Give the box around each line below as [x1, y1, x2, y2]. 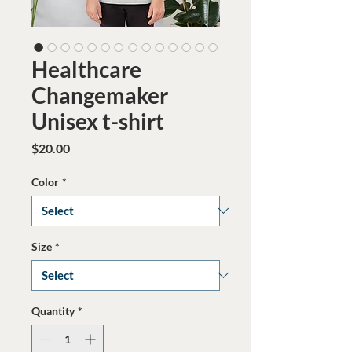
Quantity [31, 303, 75, 317]
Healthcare [31, 55, 141, 82]
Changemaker [31, 81, 168, 108]
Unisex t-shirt [31, 107, 164, 134]
